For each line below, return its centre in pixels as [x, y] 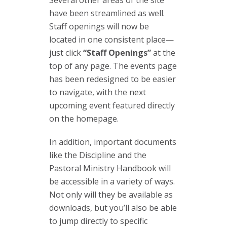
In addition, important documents [113, 142]
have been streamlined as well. [107, 13]
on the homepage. [84, 118]
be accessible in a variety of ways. [112, 181]
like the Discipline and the [98, 155]
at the [163, 52]
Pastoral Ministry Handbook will [110, 168]
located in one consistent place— [111, 39]
